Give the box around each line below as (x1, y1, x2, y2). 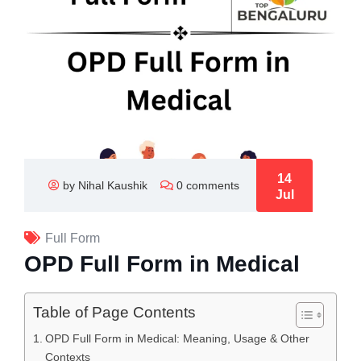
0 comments (176, 179, 239, 193)
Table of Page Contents (33, 304, 196, 322)
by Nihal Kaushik (63, 179, 147, 193)
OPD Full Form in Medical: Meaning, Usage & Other (44, 332, 309, 346)
